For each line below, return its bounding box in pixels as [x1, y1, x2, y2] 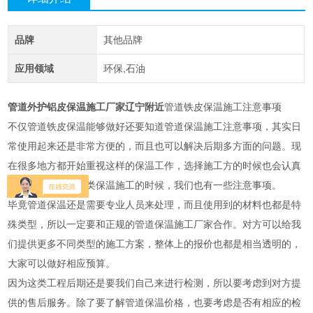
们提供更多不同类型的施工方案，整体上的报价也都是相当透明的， [8, 239, 302, 250]
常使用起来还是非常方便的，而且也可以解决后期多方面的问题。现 [8, 141, 302, 152]
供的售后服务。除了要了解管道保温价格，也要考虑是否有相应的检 [8, 298, 302, 309]
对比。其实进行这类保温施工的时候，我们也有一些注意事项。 [8, 180, 282, 191]
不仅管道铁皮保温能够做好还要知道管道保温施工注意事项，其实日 [8, 122, 302, 133]
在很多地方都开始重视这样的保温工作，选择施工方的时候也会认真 [8, 161, 302, 172]
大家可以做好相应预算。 [8, 259, 116, 270]
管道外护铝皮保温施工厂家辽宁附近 [8, 101, 165, 113]
